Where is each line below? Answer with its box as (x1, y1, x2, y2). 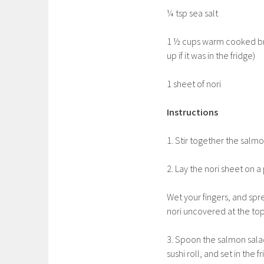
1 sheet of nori (167, 77, 221, 90)
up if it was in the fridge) (167, 49, 255, 61)
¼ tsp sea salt (167, 6, 218, 19)
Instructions (167, 105, 218, 118)
